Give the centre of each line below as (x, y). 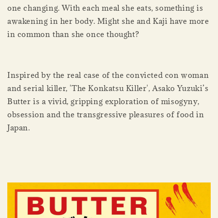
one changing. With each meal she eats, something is (105, 8)
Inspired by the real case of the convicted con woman (108, 75)
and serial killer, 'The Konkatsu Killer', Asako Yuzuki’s (108, 88)
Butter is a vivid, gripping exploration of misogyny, (103, 101)
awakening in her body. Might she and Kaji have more (108, 21)
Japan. (19, 128)
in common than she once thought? (73, 34)
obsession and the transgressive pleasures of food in (106, 115)
